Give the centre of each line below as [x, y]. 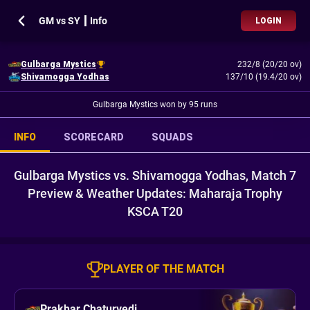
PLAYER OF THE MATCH [163, 269]
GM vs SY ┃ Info [73, 21]
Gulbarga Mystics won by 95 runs [155, 104]
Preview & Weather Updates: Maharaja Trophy [155, 193]
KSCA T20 [155, 211]
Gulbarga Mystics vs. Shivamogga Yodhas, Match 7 [155, 175]
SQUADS [172, 137]
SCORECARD [94, 137]
